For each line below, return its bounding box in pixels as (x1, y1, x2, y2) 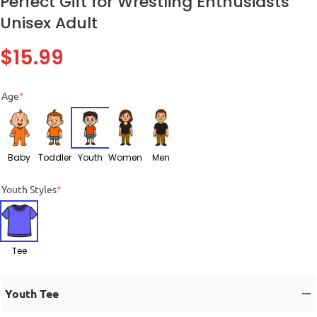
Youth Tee (5, 285, 59, 301)
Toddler (38, 151, 71, 163)
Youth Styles (1, 182, 57, 195)
